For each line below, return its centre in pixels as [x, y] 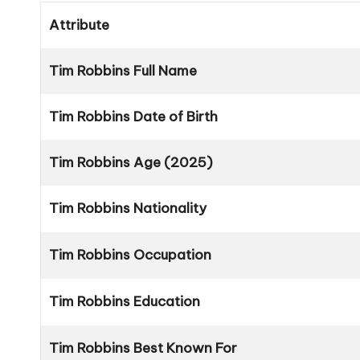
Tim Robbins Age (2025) [131, 163]
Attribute [79, 25]
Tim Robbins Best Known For [143, 348]
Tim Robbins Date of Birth [133, 117]
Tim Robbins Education [125, 302]
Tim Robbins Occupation [130, 255]
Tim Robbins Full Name [123, 71]
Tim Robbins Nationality [128, 209]
